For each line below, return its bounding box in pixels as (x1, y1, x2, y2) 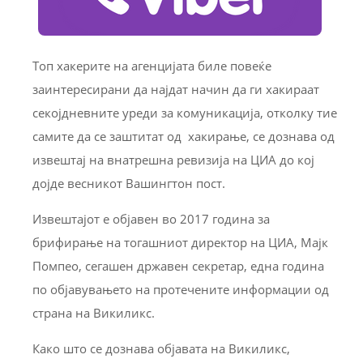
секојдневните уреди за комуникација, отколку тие (32, 104, 337, 121)
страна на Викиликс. (32, 304, 155, 321)
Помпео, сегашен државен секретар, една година (32, 257, 324, 274)
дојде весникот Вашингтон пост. (32, 174, 225, 191)
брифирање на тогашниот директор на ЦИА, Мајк (32, 233, 328, 250)
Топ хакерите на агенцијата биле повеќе (32, 57, 271, 74)
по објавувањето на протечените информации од (32, 280, 329, 297)
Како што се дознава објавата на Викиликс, (32, 340, 290, 357)
